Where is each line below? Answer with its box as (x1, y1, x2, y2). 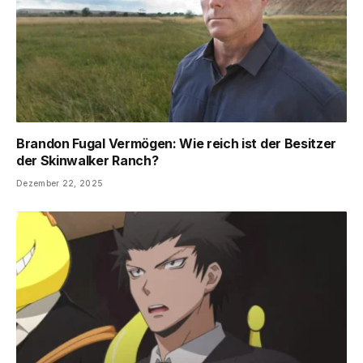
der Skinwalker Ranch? (16, 152, 159, 169)
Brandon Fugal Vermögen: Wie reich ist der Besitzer (16, 135, 336, 152)
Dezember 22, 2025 (16, 178, 104, 189)
